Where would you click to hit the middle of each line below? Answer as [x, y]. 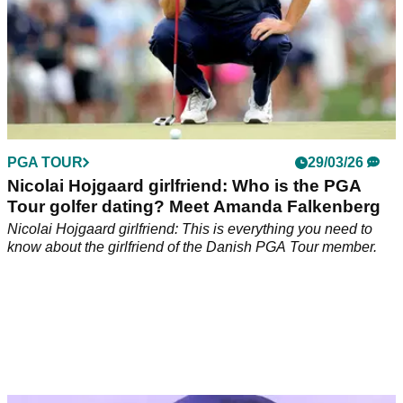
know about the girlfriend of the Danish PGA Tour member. [192, 247]
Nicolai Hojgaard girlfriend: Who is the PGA [184, 186]
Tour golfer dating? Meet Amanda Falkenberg [194, 207]
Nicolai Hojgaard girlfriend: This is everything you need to [190, 229]
